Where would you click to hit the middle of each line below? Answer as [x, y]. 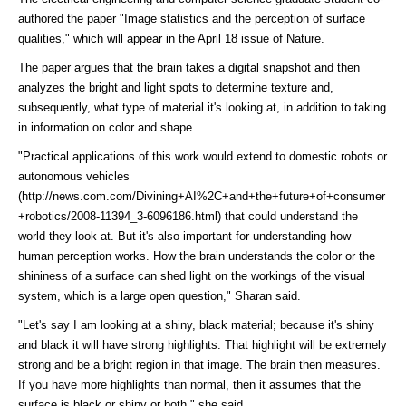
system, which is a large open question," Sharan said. [159, 296]
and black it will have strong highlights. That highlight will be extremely [203, 345]
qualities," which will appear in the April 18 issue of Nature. [171, 39]
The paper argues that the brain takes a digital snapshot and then [189, 68]
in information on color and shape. [107, 128]
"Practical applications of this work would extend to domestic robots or [203, 157]
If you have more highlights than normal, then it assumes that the [189, 385]
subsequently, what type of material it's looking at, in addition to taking [202, 108]
